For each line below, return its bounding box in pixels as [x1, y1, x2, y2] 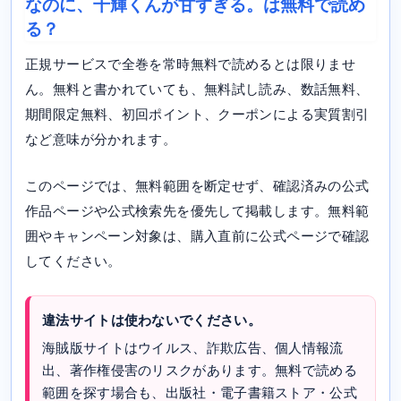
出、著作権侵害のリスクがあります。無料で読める [42, 363, 357, 379]
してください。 [25, 253, 122, 269]
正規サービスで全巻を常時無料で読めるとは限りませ [25, 56, 355, 73]
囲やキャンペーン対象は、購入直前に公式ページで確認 [25, 228, 370, 244]
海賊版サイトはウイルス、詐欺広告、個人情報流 [42, 340, 344, 356]
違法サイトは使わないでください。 [42, 312, 261, 328]
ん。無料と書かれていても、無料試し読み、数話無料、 [25, 81, 370, 98]
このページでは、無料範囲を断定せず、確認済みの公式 [25, 178, 370, 194]
